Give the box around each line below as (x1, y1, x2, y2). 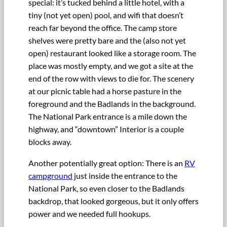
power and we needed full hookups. (28, 208, 150, 218)
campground (28, 170, 72, 180)
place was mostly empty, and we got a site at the (28, 61, 193, 71)
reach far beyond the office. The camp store (28, 23, 177, 33)
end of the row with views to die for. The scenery (28, 73, 194, 84)
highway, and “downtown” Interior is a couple (28, 124, 184, 134)
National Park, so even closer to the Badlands (28, 183, 184, 193)
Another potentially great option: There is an (28, 158, 184, 168)
